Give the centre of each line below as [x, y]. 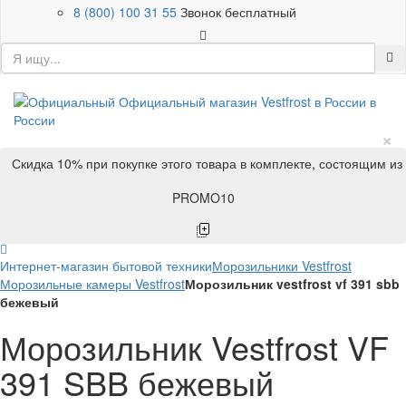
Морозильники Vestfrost [282, 266]
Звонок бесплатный [238, 12]
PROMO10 [203, 198]
